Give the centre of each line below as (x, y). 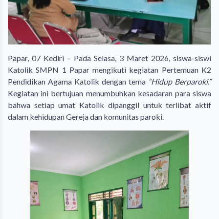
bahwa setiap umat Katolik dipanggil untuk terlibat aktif (109, 105)
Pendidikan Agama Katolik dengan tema (78, 81)
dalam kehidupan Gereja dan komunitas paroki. (86, 116)
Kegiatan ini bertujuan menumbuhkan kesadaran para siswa (109, 93)
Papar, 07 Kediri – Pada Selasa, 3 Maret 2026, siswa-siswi (109, 58)
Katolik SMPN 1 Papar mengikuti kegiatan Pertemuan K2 (109, 69)
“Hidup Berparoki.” (180, 81)
